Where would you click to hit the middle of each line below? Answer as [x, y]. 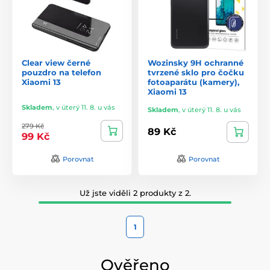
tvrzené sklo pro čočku [196, 72]
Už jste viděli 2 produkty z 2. [135, 193]
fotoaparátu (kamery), [193, 82]
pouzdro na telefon [61, 72]
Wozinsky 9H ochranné [196, 62]
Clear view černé [56, 62]
